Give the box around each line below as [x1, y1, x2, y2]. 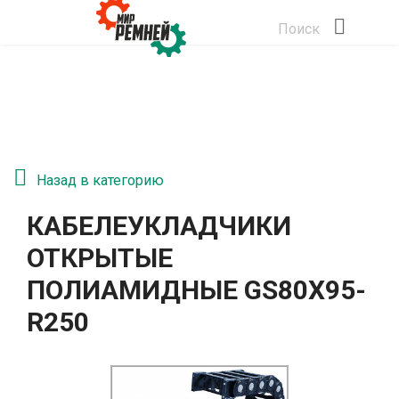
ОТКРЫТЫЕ [27, 242, 173, 273]
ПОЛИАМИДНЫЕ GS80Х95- [27, 274, 366, 305]
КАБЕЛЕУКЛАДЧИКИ [27, 210, 291, 241]
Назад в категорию [37, 172, 164, 189]
